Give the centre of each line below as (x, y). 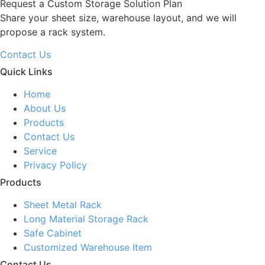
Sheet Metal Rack (63, 204)
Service (40, 151)
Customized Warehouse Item (88, 247)
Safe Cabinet (53, 233)
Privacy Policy (55, 165)
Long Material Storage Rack (86, 219)
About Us (45, 108)
